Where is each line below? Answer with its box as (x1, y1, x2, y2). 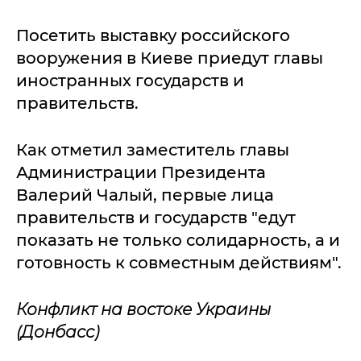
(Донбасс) (16, 322, 99, 342)
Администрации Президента (16, 162, 266, 182)
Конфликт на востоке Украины (16, 299, 271, 319)
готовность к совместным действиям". (16, 252, 342, 272)
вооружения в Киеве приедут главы (16, 48, 323, 68)
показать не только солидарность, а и (16, 230, 340, 250)
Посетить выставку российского (16, 25, 290, 45)
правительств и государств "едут (16, 207, 296, 227)
